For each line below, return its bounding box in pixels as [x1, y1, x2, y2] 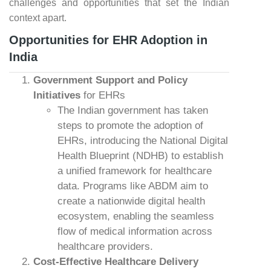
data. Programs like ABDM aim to [57, 180, 208, 192]
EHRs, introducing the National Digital [57, 135, 228, 146]
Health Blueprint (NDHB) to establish [57, 150, 223, 162]
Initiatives [33, 90, 80, 101]
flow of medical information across [57, 226, 212, 237]
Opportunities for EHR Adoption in [9, 33, 207, 47]
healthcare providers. [57, 241, 153, 252]
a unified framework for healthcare [57, 165, 212, 177]
